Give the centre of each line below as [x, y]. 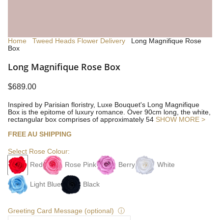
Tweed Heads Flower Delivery [79, 41]
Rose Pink [81, 165]
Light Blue [45, 184]
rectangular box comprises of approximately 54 [82, 119]
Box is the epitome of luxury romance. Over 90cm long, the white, [109, 112]
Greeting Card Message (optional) [61, 211]
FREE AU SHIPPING [40, 134]
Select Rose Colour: [39, 151]
